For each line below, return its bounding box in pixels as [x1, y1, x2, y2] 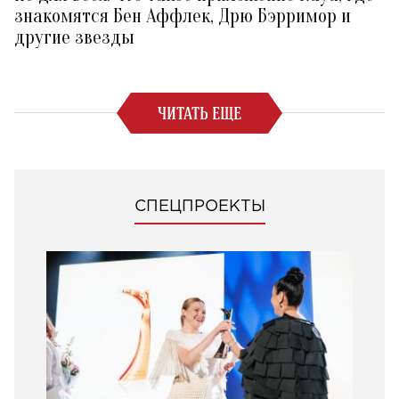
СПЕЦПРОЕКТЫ [134, 199, 265, 214]
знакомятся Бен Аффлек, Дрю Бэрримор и [14, 4, 351, 28]
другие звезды [14, 25, 134, 49]
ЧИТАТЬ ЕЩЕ [158, 102, 241, 123]
